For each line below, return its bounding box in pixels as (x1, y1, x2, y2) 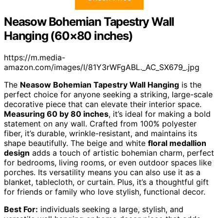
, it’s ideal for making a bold (109, 109, 211, 119)
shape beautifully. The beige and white (4, 138, 148, 148)
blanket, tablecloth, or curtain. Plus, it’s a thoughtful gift (4, 177, 209, 187)
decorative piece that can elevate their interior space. (4, 99, 201, 109)
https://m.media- (4, 52, 65, 62)
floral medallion (148, 138, 206, 148)
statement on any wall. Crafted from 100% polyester (4, 118, 197, 128)
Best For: (4, 204, 38, 214)
